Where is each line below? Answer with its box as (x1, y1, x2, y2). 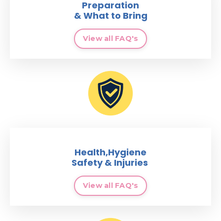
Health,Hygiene (74, 146, 147, 159)
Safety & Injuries (71, 156, 150, 169)
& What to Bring (74, 9, 147, 22)
